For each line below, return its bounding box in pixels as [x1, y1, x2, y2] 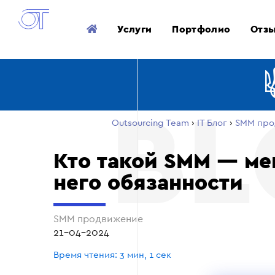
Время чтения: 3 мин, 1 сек [53, 250, 171, 260]
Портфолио [172, 24, 231, 34]
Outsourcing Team [112, 118, 189, 128]
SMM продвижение [53, 214, 145, 224]
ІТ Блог [197, 118, 227, 128]
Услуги [117, 24, 152, 34]
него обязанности [53, 172, 243, 194]
